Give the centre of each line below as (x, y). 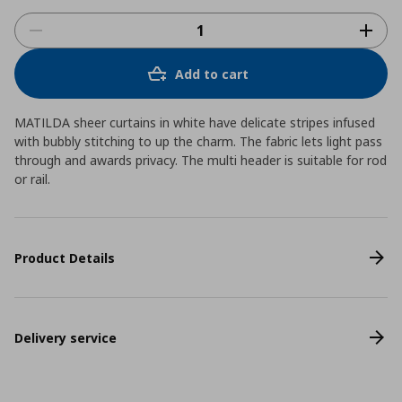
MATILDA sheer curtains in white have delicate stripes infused (195, 122)
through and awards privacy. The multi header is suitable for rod (201, 160)
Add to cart (212, 74)
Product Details (65, 258)
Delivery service (66, 337)
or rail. (32, 179)
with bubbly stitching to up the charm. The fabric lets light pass (198, 141)
